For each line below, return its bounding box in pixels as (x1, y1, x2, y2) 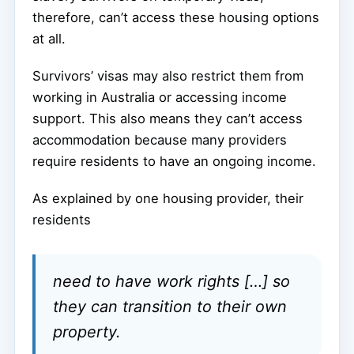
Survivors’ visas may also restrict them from (32, 68, 303, 85)
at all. (32, 31, 66, 47)
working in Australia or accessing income (32, 89, 287, 106)
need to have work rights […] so (53, 271, 290, 291)
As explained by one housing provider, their (32, 190, 303, 207)
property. (53, 322, 121, 341)
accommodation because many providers (32, 132, 287, 149)
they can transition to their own (53, 296, 287, 316)
